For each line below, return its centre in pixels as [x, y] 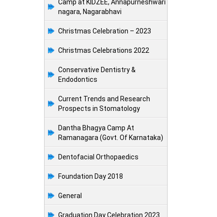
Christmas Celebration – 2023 [105, 31]
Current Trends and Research [104, 99]
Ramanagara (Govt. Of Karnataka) [111, 138]
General [70, 196]
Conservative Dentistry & [97, 70]
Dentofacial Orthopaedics [98, 157]
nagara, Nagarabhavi [90, 12]
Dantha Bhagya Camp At [96, 128]
